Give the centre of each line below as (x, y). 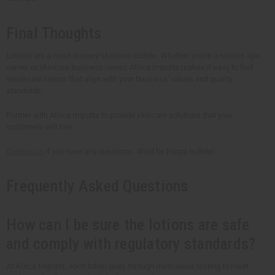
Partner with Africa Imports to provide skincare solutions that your (119, 115)
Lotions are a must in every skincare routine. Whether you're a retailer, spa (133, 55)
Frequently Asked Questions (97, 186)
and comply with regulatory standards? (131, 243)
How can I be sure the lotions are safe (128, 224)
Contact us (25, 151)
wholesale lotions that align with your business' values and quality (119, 79)
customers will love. (41, 126)
